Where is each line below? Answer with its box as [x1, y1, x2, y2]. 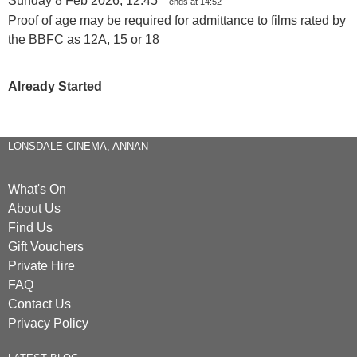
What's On [8, 182, 66, 196]
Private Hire [8, 258, 75, 273]
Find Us [8, 220, 53, 234]
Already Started [8, 79, 102, 93]
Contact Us [8, 296, 71, 311]
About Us [8, 201, 61, 215]
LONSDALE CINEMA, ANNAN [8, 139, 148, 152]
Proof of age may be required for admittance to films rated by [8, 13, 346, 27]
